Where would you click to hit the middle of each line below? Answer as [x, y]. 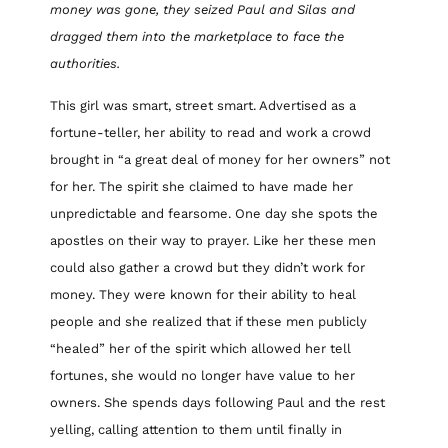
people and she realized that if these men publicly [208, 321]
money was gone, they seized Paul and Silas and [202, 10]
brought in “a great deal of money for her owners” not [220, 159]
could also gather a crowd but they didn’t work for [207, 267]
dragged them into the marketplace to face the [197, 37]
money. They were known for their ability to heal [203, 294]
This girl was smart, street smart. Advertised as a [203, 105]
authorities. [85, 64]
